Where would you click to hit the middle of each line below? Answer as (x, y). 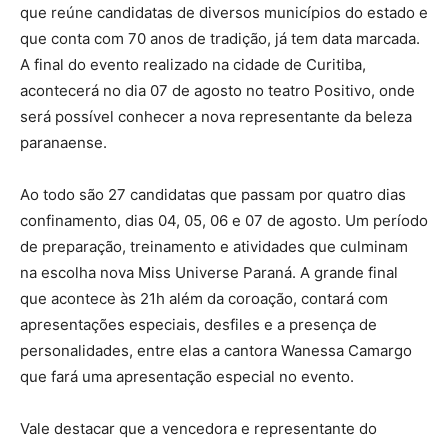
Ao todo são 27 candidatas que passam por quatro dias (213, 195)
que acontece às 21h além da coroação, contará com (204, 299)
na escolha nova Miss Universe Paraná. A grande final (209, 273)
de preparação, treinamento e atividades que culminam (214, 247)
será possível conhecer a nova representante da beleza (216, 117)
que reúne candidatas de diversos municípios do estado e (224, 13)
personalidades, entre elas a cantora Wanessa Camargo (216, 351)
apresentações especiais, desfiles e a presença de (198, 325)
